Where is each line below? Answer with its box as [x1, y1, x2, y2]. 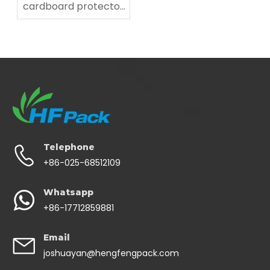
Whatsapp [43, 186, 93, 198]
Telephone [43, 141, 95, 152]
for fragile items [36, 15, 111, 30]
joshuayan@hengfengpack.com [43, 246, 179, 259]
